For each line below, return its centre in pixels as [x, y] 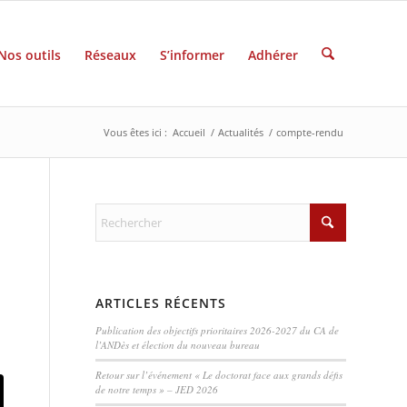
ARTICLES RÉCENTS [161, 303]
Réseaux [110, 55]
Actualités [241, 132]
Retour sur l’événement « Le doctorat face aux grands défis [219, 375]
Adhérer [273, 55]
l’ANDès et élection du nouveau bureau [178, 345]
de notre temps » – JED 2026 [157, 389]
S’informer [192, 55]
